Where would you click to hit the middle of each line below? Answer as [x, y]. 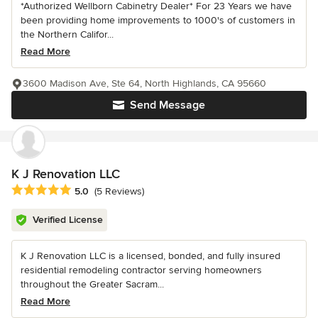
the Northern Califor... [67, 34]
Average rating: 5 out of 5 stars [87, 191]
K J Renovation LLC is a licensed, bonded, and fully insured [150, 256]
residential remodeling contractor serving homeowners [141, 270]
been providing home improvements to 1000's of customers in [158, 20]
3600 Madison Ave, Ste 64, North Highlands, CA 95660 [144, 83]
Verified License [68, 220]
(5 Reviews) [119, 192]
